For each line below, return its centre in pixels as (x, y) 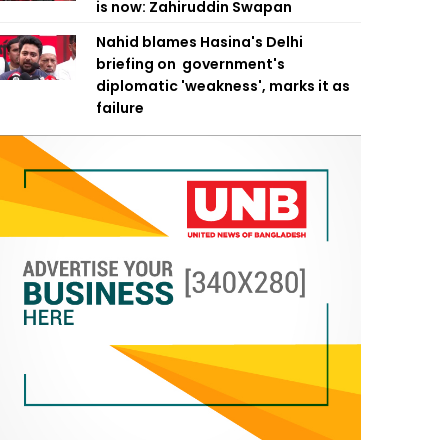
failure (120, 108)
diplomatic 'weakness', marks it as (223, 86)
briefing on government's (190, 64)
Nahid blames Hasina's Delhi (199, 42)
